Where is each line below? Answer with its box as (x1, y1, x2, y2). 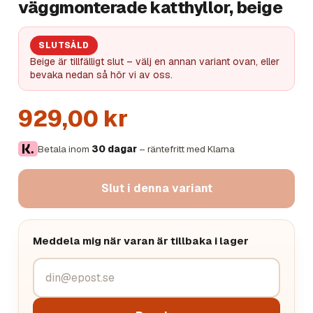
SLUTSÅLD (38, 40, 89, 51)
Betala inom (38, 143, 92, 155)
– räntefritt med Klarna (137, 143, 235, 155)
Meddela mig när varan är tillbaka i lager (33, 234, 249, 247)
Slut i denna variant (101, 181, 212, 196)
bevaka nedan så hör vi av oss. (30, 68, 173, 81)
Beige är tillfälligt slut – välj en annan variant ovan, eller (30, 55, 279, 68)
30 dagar (92, 143, 137, 155)
